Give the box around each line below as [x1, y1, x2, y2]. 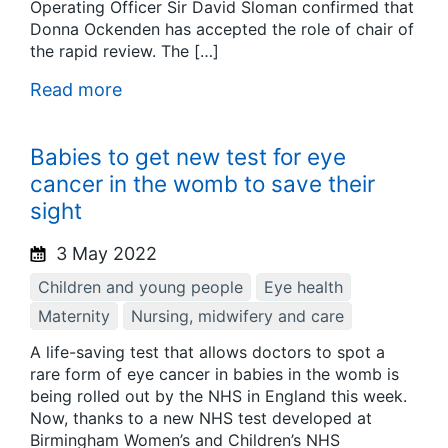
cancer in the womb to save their [30, 169, 375, 197]
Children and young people [38, 276, 243, 297]
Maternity [38, 305, 110, 326]
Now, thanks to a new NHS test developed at [30, 408, 372, 429]
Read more [30, 78, 122, 100]
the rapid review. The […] [30, 40, 219, 61]
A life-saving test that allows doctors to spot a [30, 342, 385, 363]
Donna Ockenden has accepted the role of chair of [30, 18, 414, 39]
